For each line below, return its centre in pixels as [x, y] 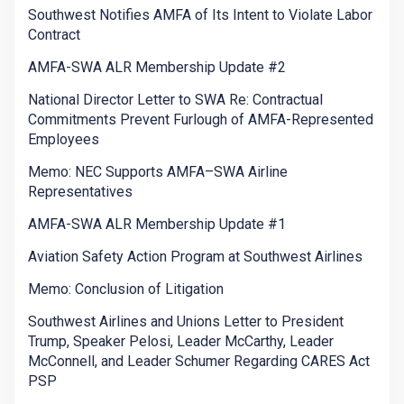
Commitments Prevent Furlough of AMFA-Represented [201, 120]
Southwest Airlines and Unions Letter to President [186, 322]
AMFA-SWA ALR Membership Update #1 [157, 225]
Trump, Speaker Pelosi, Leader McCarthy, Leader [181, 342]
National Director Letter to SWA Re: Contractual [175, 100]
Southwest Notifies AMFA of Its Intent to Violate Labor [200, 15]
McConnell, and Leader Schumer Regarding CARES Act [199, 362]
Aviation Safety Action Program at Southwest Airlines [195, 257]
